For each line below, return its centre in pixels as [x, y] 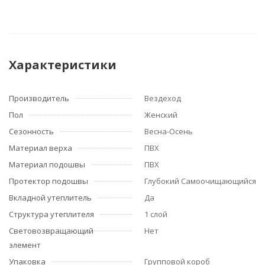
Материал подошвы [47, 164]
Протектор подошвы [49, 181]
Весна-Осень [169, 131]
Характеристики [63, 65]
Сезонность [31, 131]
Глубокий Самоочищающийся [200, 181]
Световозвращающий [51, 231]
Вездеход [163, 98]
